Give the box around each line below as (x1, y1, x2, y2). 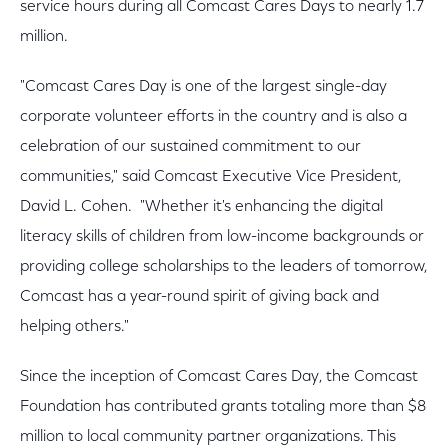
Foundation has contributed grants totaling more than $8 (20, 399, 426, 415)
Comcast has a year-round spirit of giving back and (20, 289, 379, 305)
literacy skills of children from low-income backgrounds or (20, 229, 424, 245)
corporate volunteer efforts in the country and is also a (20, 109, 407, 125)
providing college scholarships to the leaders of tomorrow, (20, 259, 427, 275)
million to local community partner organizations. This (20, 429, 396, 445)
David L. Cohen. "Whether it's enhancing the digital (20, 199, 383, 215)
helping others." (20, 319, 137, 335)
